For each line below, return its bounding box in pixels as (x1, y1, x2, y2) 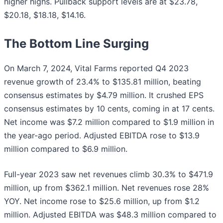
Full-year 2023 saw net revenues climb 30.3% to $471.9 (4, 169, 213, 179)
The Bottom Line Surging (4, 36, 149, 51)
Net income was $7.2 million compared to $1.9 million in (4, 116, 214, 127)
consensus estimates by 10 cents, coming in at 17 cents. (4, 103, 215, 113)
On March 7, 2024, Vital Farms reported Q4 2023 (4, 63, 189, 73)
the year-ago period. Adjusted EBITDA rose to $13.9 (4, 130, 200, 140)
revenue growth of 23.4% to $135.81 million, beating (4, 76, 201, 87)
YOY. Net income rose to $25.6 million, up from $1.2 (4, 196, 200, 206)
